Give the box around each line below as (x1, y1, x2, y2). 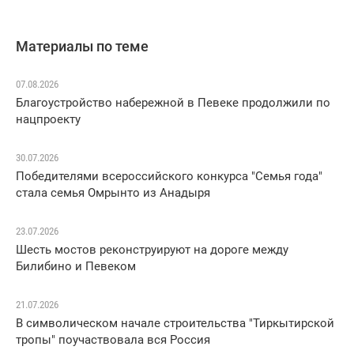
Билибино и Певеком (16, 259, 136, 274)
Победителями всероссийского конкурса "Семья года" (16, 169, 322, 184)
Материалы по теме (16, 38, 149, 55)
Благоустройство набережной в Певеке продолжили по (16, 96, 330, 111)
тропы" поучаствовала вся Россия (16, 333, 210, 348)
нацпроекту (16, 112, 81, 127)
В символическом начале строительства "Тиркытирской (16, 316, 334, 331)
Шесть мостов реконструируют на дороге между (16, 243, 288, 258)
